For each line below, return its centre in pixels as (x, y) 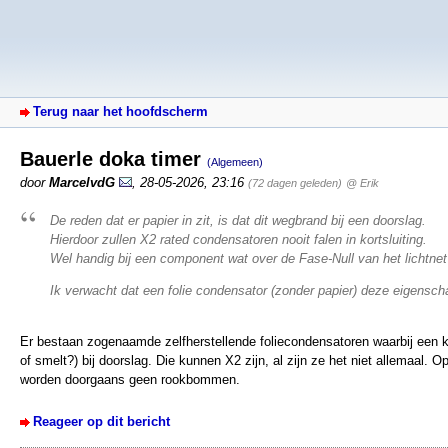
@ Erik (362, 182)
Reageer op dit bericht (101, 422)
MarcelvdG (82, 182)
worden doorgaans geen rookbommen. (130, 380)
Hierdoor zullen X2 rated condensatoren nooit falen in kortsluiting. (238, 239)
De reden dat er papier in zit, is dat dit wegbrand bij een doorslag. (238, 220)
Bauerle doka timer (113, 158)
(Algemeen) (235, 161)
